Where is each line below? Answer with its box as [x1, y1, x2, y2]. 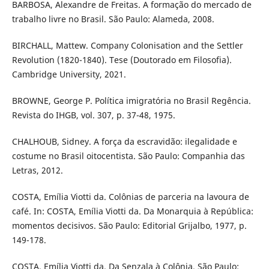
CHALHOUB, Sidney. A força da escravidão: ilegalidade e [11, 136, 237, 148]
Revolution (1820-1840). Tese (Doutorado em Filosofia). [11, 54, 232, 66]
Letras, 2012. [11, 165, 63, 177]
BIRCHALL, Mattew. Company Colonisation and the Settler [11, 40, 243, 52]
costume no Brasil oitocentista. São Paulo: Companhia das [11, 150, 245, 162]
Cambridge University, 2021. [11, 68, 126, 80]
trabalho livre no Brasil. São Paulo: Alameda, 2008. [11, 13, 214, 25]
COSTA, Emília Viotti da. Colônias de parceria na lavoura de [11, 191, 249, 203]
